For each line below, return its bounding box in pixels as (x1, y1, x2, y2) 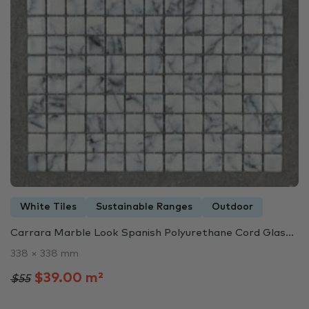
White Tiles (20, 202, 77, 212)
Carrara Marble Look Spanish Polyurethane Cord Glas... (10, 228, 294, 239)
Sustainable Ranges (96, 202, 192, 212)
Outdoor (212, 202, 253, 212)
